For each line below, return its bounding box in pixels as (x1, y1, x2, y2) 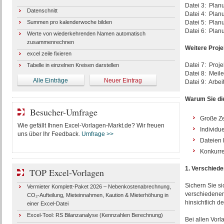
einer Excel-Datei (26, 200, 68, 206)
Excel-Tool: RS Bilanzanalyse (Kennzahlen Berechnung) (26, 212, 163, 218)
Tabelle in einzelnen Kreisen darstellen (26, 62, 119, 68)
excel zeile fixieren (26, 50, 71, 56)
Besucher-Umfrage (29, 106, 97, 118)
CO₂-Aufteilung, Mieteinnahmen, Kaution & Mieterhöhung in (26, 192, 168, 198)
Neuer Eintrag (104, 77, 142, 84)
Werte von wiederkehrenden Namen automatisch (26, 30, 145, 36)
